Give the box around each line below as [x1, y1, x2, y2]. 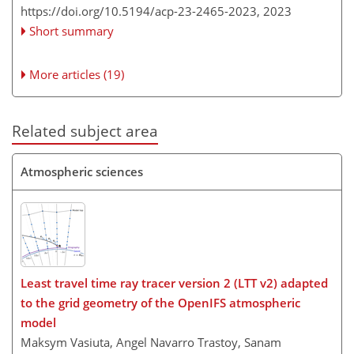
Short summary [29, 23, 115, 39]
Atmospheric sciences [21, 164, 143, 180]
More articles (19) [29, 66, 125, 82]
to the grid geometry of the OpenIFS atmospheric [21, 294, 300, 311]
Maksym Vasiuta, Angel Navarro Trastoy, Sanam [21, 333, 281, 350]
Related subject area [12, 121, 158, 141]
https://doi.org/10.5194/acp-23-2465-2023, [21, 3, 260, 19]
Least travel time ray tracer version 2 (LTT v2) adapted [21, 274, 328, 291]
